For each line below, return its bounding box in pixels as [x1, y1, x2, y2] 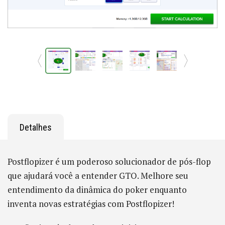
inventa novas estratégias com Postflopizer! [8, 198, 174, 209]
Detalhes [20, 122, 52, 133]
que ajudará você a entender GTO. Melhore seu [8, 170, 188, 181]
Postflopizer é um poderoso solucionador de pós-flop [8, 156, 211, 167]
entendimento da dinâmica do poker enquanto [8, 184, 187, 195]
